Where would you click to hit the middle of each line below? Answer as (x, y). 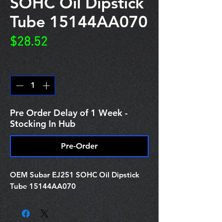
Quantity (26, 67)
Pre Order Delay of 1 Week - (69, 112)
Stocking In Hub (43, 123)
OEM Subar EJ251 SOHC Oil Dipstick (75, 174)
